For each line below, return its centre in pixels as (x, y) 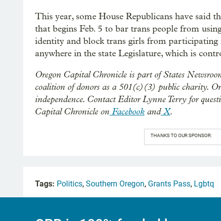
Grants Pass (169, 184)
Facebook (127, 111)
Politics (70, 184)
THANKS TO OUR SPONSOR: (181, 135)
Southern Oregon (115, 184)
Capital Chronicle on (72, 111)
